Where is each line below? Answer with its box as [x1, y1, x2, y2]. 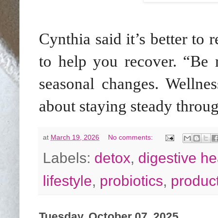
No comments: [108, 133, 155, 142]
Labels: [43, 149, 94, 166]
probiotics [100, 172, 163, 189]
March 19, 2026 [51, 133, 99, 142]
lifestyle [43, 172, 92, 189]
